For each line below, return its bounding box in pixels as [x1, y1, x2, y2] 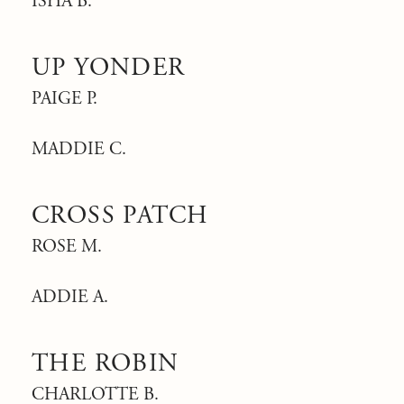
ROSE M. [32, 235, 102, 258]
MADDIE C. [32, 138, 126, 161]
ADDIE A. [32, 286, 108, 308]
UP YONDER [32, 51, 186, 84]
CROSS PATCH [32, 199, 209, 232]
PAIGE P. [32, 87, 97, 110]
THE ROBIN [32, 347, 179, 380]
